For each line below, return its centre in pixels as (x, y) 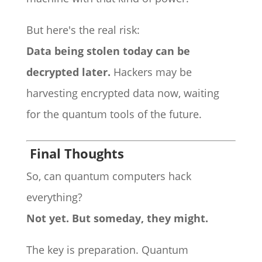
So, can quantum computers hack (108, 176)
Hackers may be (151, 72)
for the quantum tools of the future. (114, 114)
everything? (54, 197)
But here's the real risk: (83, 30)
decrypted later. (68, 72)
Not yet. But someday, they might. (117, 218)
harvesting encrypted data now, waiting (123, 93)
